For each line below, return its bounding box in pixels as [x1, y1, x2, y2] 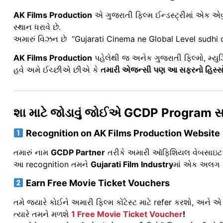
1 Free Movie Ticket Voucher [71, 209, 183, 219]
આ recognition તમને [13, 159, 91, 170]
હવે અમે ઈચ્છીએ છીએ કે [13, 65, 101, 75]
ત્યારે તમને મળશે [13, 209, 71, 219]
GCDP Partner [51, 147, 105, 158]
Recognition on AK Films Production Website [23, 128, 220, 139]
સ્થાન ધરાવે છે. [13, 22, 61, 32]
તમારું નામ [13, 147, 51, 158]
